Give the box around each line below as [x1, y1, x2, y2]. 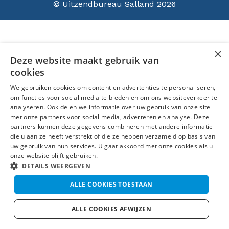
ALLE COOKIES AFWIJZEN [71, 204, 152, 213]
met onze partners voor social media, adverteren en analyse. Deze [10, 112, 210, 121]
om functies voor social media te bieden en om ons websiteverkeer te [10, 93, 218, 102]
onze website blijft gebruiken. [10, 151, 98, 160]
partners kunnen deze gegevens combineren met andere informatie [10, 122, 213, 131]
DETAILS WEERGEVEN [22, 162, 91, 170]
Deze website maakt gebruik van [10, 54, 159, 66]
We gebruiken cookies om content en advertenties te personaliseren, [10, 83, 216, 92]
